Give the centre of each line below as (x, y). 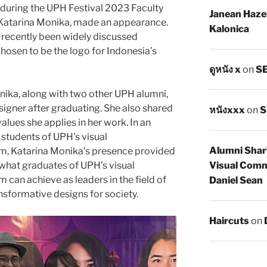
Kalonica (229, 29)
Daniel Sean (236, 180)
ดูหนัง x (225, 69)
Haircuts (229, 221)
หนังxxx (227, 110)
